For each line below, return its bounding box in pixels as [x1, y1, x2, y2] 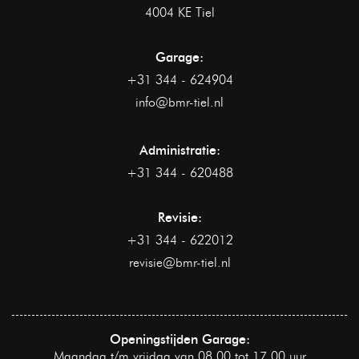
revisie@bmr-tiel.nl [128, 254, 231, 270]
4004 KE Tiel [144, 4, 215, 20]
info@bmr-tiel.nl [135, 94, 224, 110]
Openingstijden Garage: [109, 331, 250, 347]
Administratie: [139, 142, 220, 158]
